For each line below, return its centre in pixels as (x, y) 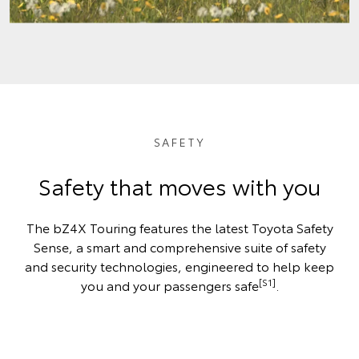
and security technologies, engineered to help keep (179, 266)
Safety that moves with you (179, 185)
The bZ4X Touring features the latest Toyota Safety (179, 227)
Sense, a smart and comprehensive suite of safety (179, 246)
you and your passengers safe (169, 285)
